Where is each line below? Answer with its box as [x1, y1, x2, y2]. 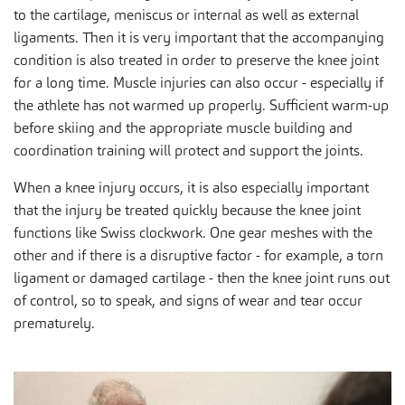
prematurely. [14, 314, 95, 334]
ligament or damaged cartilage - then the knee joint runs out [14, 268, 390, 288]
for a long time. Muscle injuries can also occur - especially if [14, 73, 383, 93]
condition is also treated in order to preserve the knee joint [14, 51, 379, 71]
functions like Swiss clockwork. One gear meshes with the [14, 223, 372, 243]
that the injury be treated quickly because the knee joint [14, 201, 361, 221]
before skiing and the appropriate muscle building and [14, 118, 353, 138]
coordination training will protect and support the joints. [14, 141, 363, 161]
